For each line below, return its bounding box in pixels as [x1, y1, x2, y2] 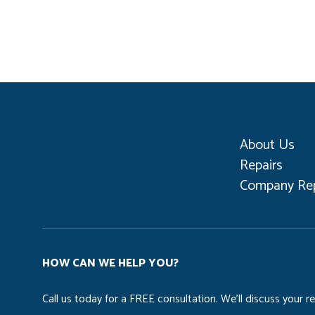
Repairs [240, 154, 283, 178]
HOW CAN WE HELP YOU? [42, 254, 179, 274]
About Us [240, 134, 295, 157]
